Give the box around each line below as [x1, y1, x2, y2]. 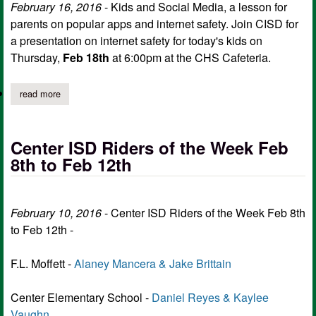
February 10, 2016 [11, 204, 102, 221]
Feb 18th [63, 49, 109, 66]
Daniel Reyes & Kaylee [152, 288, 269, 305]
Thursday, [11, 49, 63, 66]
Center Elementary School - [11, 288, 152, 305]
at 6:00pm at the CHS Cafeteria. [109, 49, 271, 66]
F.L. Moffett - [11, 255, 74, 272]
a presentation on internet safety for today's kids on [11, 32, 262, 49]
